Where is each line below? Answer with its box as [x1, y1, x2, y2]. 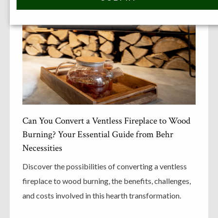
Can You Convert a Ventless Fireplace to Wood [22, 115, 190, 127]
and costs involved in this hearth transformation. [22, 191, 181, 200]
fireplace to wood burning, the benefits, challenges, [22, 176, 191, 185]
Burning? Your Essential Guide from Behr [22, 128, 173, 141]
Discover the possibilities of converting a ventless [22, 162, 187, 171]
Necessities [22, 142, 62, 154]
